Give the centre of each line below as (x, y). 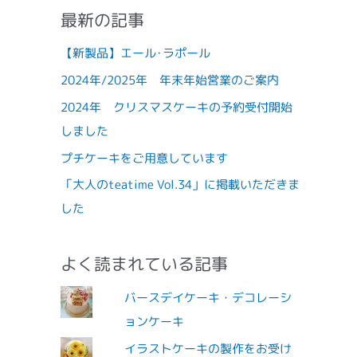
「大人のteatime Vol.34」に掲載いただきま (180, 185)
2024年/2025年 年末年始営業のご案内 (170, 80)
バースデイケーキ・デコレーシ (208, 298)
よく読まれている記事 (144, 264)
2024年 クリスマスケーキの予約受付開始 (177, 107)
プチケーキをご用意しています (144, 158)
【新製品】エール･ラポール (135, 53)
